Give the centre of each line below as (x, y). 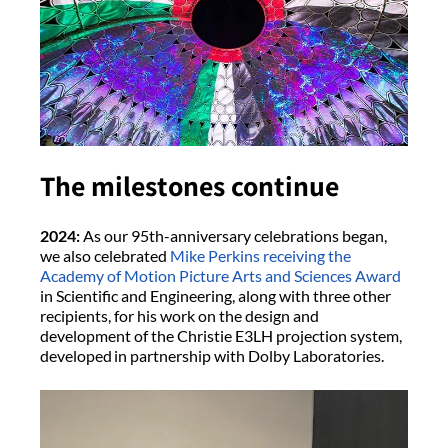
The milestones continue (192, 186)
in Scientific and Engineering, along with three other (215, 296)
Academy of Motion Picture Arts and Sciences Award (220, 276)
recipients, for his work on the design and (179, 316)
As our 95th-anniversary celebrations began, (233, 236)
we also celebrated (105, 256)
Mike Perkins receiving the (260, 256)
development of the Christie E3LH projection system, (221, 336)
